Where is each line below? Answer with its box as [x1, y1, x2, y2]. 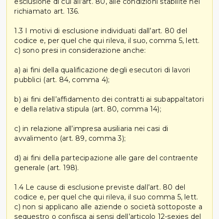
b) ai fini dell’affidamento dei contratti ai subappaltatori [14, 94, 204, 104]
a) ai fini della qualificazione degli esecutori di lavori [14, 65, 191, 74]
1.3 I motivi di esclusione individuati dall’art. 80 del [14, 26, 187, 35]
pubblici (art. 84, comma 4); [14, 75, 110, 84]
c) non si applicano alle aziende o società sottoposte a [14, 202, 202, 211]
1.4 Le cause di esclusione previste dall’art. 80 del [14, 182, 186, 192]
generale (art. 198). [14, 163, 79, 172]
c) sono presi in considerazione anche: [14, 45, 146, 55]
